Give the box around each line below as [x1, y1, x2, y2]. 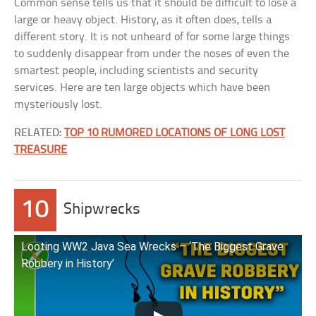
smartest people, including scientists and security [14, 65, 259, 77]
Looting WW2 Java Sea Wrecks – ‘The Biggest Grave [21, 240, 284, 253]
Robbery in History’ [21, 257, 115, 270]
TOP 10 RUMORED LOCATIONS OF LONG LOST [64, 127, 286, 139]
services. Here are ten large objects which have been [14, 82, 271, 94]
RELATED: [14, 127, 65, 139]
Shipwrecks [63, 202, 141, 218]
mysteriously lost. [14, 99, 103, 111]
